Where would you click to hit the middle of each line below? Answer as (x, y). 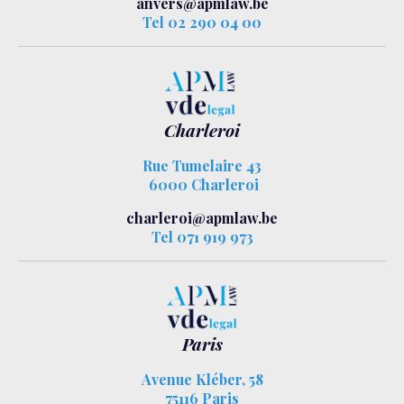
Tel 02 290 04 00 (202, 23)
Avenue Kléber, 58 (202, 380)
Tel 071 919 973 (202, 236)
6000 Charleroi (202, 184)
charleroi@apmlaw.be (202, 217)
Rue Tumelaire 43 (202, 165)
